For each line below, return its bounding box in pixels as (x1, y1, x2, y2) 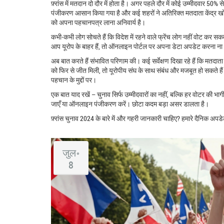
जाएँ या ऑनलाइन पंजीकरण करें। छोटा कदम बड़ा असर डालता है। (51, 98, 209, 108)
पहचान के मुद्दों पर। (51, 74, 96, 84)
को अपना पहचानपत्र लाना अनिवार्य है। (51, 17, 145, 27)
